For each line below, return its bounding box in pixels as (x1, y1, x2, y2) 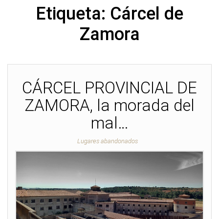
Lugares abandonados (77, 137, 138, 145)
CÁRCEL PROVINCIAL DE (22, 78, 197, 97)
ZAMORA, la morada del (24, 96, 195, 115)
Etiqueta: (36, 3, 110, 24)
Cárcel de (110, 3, 183, 24)
